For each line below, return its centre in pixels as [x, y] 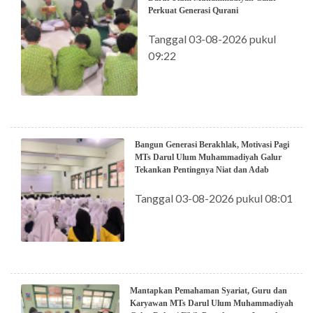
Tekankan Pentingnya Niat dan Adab [202, 170]
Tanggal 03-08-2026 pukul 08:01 [214, 198]
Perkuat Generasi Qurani [194, 11]
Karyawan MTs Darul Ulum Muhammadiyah [211, 304]
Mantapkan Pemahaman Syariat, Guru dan [208, 291]
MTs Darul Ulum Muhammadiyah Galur [209, 158]
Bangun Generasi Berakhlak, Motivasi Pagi [212, 145]
